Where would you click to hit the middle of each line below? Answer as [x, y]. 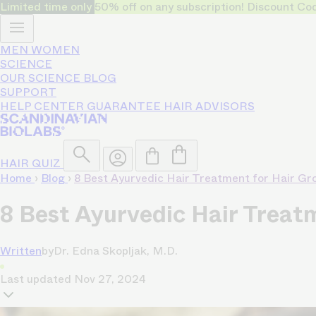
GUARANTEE [125, 106]
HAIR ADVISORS [209, 106]
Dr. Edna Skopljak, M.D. [116, 250]
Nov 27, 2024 [110, 279]
